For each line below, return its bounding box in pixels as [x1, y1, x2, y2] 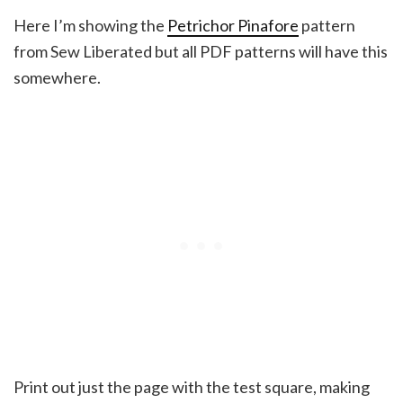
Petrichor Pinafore [167, 14, 299, 35]
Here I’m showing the [13, 14, 167, 35]
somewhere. [13, 67, 101, 87]
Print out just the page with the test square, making [13, 376, 370, 397]
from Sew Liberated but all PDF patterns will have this [13, 40, 388, 61]
